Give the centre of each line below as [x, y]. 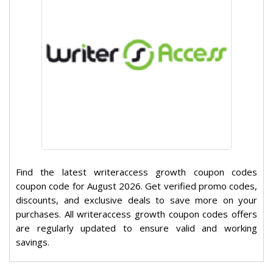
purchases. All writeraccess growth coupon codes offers [136, 214]
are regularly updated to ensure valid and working [136, 228]
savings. [33, 242]
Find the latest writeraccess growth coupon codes [136, 172]
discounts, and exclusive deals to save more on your [136, 200]
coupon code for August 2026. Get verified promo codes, [136, 186]
